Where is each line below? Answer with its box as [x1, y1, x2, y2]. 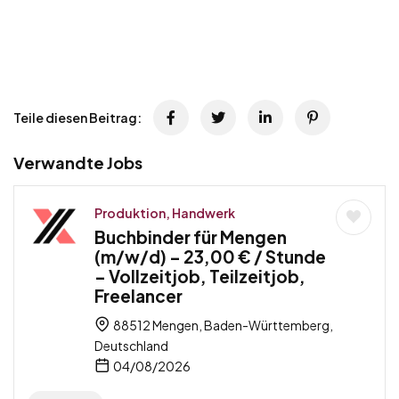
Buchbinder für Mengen [94, 225, 287, 248]
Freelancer [94, 284, 183, 306]
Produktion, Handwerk [94, 204, 235, 221]
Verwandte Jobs [13, 151, 142, 173]
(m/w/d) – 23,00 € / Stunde [94, 245, 326, 267]
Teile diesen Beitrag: [13, 109, 142, 126]
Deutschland [94, 337, 168, 354]
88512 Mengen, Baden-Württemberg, [111, 316, 333, 333]
